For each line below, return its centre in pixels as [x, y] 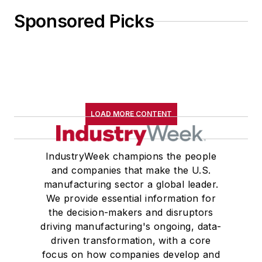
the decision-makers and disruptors [131, 213]
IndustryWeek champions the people [131, 156]
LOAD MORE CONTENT [131, 114]
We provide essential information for [131, 199]
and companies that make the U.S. [131, 170]
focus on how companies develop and [131, 255]
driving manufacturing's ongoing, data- [131, 227]
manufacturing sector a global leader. [131, 185]
